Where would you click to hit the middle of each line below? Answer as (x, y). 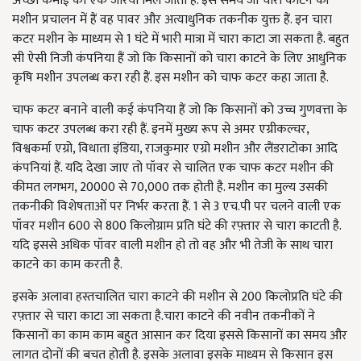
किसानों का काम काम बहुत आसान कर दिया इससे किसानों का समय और (180, 336)
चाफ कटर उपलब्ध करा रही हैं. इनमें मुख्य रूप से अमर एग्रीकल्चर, (160, 129)
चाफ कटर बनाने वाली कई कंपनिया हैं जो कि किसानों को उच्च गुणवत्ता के (180, 110)
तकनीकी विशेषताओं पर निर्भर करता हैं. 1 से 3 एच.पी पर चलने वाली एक (176, 207)
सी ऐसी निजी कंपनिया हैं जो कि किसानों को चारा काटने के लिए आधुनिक (179, 58)
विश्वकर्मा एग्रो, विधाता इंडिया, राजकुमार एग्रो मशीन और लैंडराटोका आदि (175, 149)
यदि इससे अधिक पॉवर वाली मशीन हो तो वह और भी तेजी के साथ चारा (172, 245)
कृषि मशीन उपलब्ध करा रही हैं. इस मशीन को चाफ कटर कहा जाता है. (172, 78)
